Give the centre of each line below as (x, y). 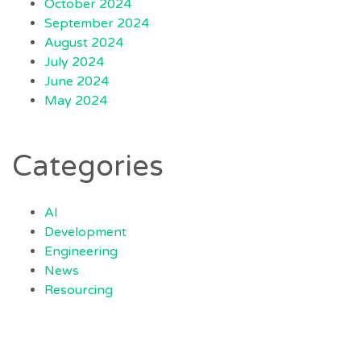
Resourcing (79, 290)
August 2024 (84, 43)
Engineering (81, 252)
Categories (88, 167)
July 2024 (74, 62)
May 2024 (76, 101)
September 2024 (97, 24)
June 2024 (77, 82)
